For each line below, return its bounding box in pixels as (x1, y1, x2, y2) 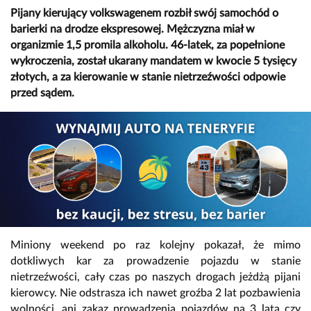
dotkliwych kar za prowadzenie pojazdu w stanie (10, 255, 301, 267)
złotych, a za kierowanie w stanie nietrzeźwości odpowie (10, 72, 285, 83)
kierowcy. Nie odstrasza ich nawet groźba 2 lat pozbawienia (10, 287, 301, 299)
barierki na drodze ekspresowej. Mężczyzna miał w (10, 24, 255, 35)
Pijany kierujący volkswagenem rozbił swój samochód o (10, 8, 278, 19)
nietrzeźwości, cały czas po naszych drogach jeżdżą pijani (10, 271, 301, 283)
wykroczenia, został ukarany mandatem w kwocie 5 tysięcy (10, 56, 296, 67)
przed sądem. (10, 87, 74, 99)
